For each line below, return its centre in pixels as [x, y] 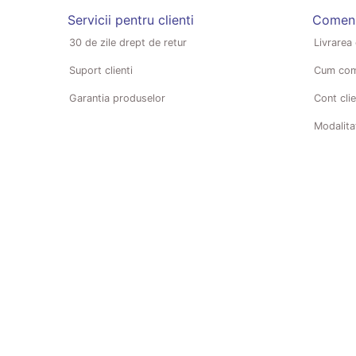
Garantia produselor [117, 98]
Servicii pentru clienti [131, 19]
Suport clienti [101, 70]
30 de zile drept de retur [128, 42]
